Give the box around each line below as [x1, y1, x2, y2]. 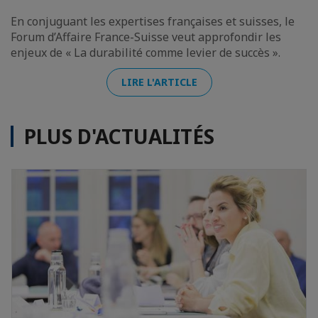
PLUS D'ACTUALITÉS [24, 122, 214, 150]
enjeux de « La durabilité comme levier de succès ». [11, 44, 280, 60]
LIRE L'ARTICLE [121, 75, 197, 89]
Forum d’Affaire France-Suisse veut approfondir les [11, 28, 281, 45]
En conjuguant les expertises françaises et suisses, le [11, 13, 295, 29]
